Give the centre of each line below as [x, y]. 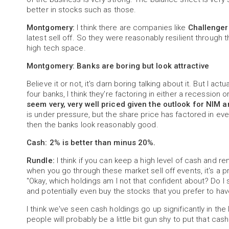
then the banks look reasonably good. [93, 125]
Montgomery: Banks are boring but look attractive [118, 66]
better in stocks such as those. [82, 10]
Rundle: [41, 161]
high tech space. [56, 48]
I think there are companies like [131, 28]
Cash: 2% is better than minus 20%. [91, 143]
